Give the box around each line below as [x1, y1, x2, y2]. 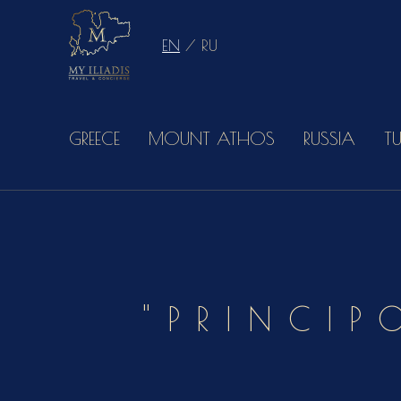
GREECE [69, 128, 121, 149]
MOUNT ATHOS [149, 128, 276, 149]
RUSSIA [303, 128, 356, 149]
